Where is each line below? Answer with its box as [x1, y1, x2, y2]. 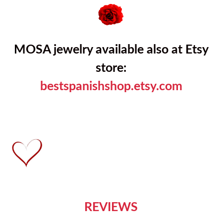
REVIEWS [84, 198, 138, 216]
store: [96, 58, 126, 76]
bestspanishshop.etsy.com [40, 76, 182, 94]
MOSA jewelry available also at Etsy [13, 40, 209, 57]
